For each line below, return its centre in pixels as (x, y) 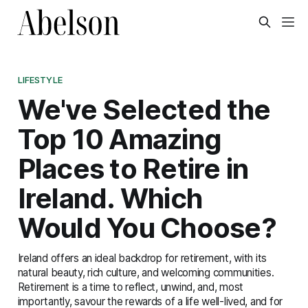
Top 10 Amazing (120, 139)
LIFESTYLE (40, 79)
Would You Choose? (147, 228)
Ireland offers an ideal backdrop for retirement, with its (142, 258)
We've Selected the (144, 109)
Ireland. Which (110, 198)
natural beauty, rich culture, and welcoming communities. (146, 272)
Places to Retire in (133, 168)
